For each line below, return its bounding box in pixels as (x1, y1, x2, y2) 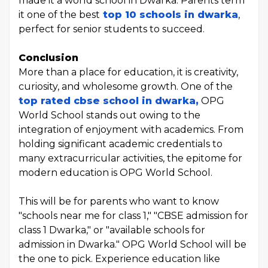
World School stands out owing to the (19, 109, 200, 121)
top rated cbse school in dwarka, (19, 95, 199, 106)
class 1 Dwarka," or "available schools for (19, 224, 205, 236)
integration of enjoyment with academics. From (19, 124, 243, 135)
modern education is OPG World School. (19, 167, 212, 178)
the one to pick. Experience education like (19, 253, 220, 264)
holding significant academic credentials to (19, 138, 223, 150)
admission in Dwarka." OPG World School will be (19, 239, 246, 250)
